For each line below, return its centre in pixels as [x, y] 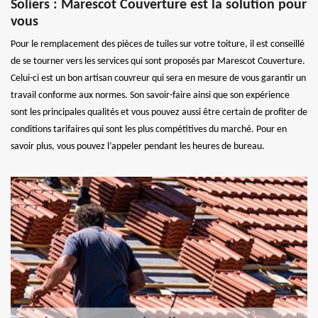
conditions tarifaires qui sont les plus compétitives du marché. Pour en [149, 129]
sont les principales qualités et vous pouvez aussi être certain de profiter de [159, 112]
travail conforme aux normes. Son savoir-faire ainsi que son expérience [150, 95]
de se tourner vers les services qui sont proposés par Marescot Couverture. [158, 61]
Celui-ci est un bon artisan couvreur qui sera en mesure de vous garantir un [158, 78]
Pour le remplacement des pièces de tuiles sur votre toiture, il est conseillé [158, 44]
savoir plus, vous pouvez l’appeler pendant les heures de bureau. [138, 146]
